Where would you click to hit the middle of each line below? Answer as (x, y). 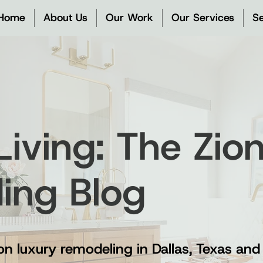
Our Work (129, 18)
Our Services (203, 18)
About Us (65, 18)
